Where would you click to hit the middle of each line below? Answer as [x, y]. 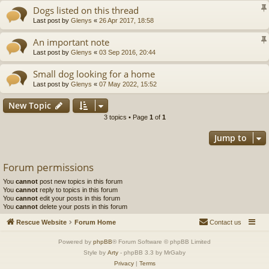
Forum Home [95, 222]
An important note [71, 42]
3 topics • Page [126, 117]
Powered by [76, 242]
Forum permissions [48, 167]
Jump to [231, 138]
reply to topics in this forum [78, 189]
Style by [95, 253]
